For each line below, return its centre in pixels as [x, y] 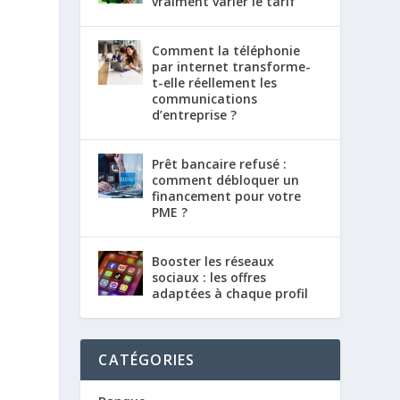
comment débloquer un [226, 179]
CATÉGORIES [147, 359]
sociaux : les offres [209, 277]
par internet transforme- [232, 66]
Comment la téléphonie [226, 50]
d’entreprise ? [195, 114]
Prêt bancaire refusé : [220, 163]
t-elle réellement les [215, 82]
